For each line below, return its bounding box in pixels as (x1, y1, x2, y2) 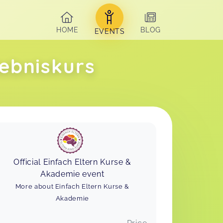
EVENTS (94, 27, 125, 36)
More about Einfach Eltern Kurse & (15, 182, 129, 190)
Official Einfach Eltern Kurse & (13, 157, 131, 167)
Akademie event (40, 169, 105, 179)
